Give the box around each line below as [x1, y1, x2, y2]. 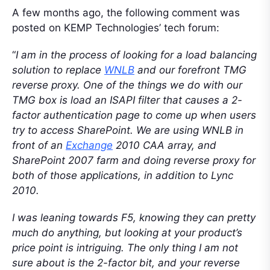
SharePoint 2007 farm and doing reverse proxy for [12, 154, 256, 166]
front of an [12, 139, 66, 151]
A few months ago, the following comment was [12, 6, 240, 19]
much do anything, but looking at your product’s [12, 226, 242, 239]
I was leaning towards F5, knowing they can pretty [12, 211, 256, 224]
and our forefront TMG [134, 63, 246, 76]
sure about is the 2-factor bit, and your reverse [12, 256, 240, 269]
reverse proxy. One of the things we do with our [12, 78, 242, 91]
